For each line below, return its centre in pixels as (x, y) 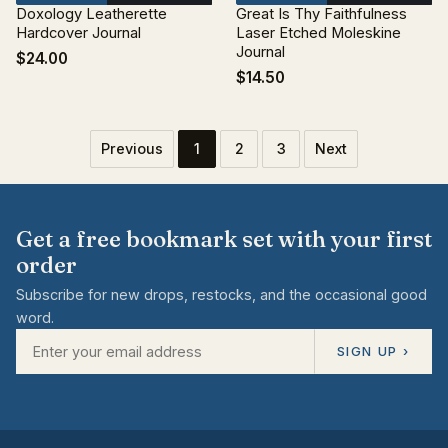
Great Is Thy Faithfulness (321, 14)
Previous (132, 148)
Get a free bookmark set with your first (224, 239)
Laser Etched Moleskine (318, 33)
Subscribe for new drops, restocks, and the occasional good (221, 294)
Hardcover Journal (78, 33)
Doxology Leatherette (91, 14)
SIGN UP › (373, 351)
